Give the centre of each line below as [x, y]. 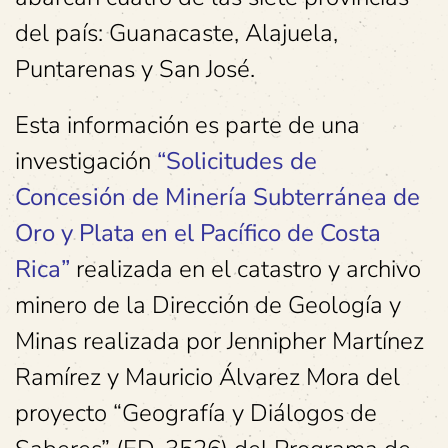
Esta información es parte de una [187, 125]
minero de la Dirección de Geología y [208, 305]
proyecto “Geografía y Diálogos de [196, 413]
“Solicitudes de [237, 161]
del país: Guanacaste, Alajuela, [176, 33]
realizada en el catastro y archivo [245, 269]
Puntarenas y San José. [135, 69]
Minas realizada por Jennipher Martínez [219, 341]
